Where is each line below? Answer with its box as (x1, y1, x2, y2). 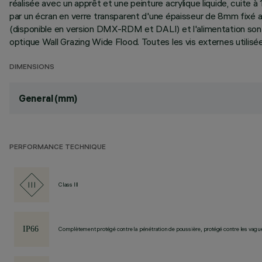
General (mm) (19, 92, 78, 104)
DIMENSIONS (9, 64, 54, 71)
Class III (58, 181, 79, 188)
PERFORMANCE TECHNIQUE (9, 144, 106, 151)
